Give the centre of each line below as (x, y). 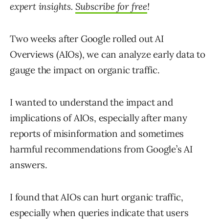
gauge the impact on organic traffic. (85, 70)
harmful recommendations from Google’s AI (101, 149)
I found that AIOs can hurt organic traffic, (97, 197)
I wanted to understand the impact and (91, 102)
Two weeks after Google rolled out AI (87, 39)
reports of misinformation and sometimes (97, 134)
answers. (29, 165)
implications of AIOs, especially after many (99, 118)
